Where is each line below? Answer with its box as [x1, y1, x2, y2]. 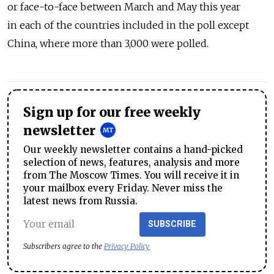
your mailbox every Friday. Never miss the [23, 182, 223, 194]
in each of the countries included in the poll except [7, 19, 249, 31]
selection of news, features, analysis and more [23, 156, 240, 168]
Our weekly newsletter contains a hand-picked [23, 143, 243, 155]
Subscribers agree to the [23, 241, 104, 251]
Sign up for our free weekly [23, 105, 201, 120]
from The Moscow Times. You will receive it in [23, 169, 239, 181]
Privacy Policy [104, 241, 150, 251]
